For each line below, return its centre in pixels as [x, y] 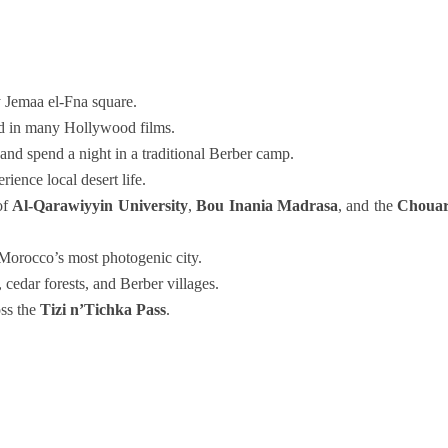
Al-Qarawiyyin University [100, 205]
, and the [367, 205]
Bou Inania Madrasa [267, 205]
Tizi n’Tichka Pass [103, 309]
